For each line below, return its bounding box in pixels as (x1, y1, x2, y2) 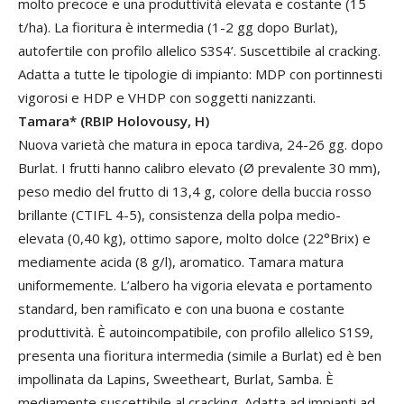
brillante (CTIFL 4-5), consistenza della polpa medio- (18, 206, 341, 224)
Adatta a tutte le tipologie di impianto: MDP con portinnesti (18, 65, 382, 83)
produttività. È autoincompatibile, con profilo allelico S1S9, (18, 323, 373, 341)
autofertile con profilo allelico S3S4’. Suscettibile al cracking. (18, 41, 381, 60)
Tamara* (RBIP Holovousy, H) (18, 112, 209, 130)
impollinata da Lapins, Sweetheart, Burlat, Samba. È (18, 370, 334, 388)
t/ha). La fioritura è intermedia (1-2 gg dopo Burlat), (18, 18, 338, 36)
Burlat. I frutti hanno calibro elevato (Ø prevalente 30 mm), (18, 159, 381, 177)
